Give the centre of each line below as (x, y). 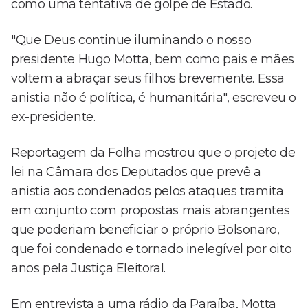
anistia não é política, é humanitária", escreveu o (154, 98)
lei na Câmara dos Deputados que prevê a (136, 172)
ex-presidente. (53, 117)
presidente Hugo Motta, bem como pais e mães (153, 59)
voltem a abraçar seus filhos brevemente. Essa (148, 79)
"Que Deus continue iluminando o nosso (131, 40)
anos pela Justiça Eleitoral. (88, 268)
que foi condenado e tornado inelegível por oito (152, 249)
